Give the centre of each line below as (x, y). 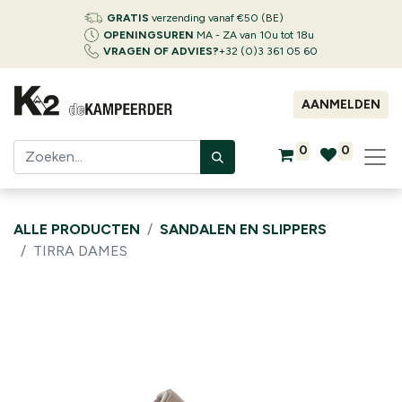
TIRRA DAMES (80, 251)
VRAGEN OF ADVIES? (161, 51)
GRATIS (128, 18)
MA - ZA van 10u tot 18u (254, 35)
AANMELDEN (341, 105)
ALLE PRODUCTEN (77, 229)
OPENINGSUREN (149, 35)
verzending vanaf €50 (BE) (216, 18)
